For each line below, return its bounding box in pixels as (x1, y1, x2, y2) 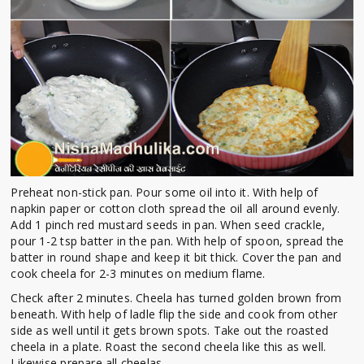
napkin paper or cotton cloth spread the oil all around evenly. (11, 201, 340, 217)
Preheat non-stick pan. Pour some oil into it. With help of (11, 184, 318, 201)
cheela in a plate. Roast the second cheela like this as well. (11, 339, 327, 355)
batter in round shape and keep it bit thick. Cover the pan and (11, 249, 342, 266)
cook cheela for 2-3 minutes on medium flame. (11, 266, 269, 282)
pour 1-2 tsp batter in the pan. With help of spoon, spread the (11, 233, 344, 249)
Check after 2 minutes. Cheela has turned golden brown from (11, 290, 342, 306)
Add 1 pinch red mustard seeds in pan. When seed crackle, (11, 217, 326, 233)
